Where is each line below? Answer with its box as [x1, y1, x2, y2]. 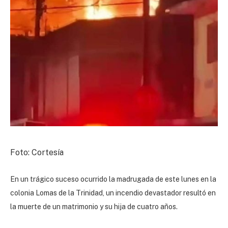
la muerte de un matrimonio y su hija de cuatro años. [10, 202, 178, 211]
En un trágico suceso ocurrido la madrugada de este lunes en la [10, 175, 216, 183]
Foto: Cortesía [10, 147, 64, 157]
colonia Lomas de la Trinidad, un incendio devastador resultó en [10, 188, 216, 197]
